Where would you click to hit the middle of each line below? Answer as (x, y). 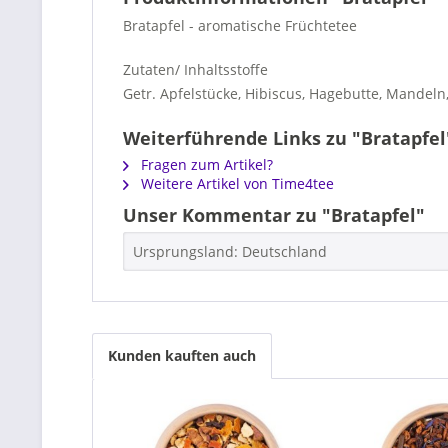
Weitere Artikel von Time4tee (235, 183)
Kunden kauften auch (182, 355)
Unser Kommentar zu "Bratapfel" (274, 215)
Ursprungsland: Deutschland (230, 251)
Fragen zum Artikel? (205, 164)
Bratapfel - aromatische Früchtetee (240, 25)
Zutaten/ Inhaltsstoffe (195, 69)
